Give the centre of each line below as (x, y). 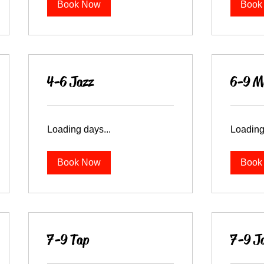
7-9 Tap (68, 240)
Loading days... (79, 129)
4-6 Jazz (71, 82)
